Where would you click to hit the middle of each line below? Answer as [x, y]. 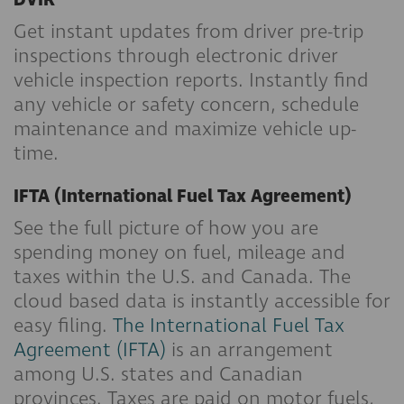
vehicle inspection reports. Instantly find [191, 80]
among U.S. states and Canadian [158, 374]
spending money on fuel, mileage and [179, 252]
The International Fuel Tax [229, 326]
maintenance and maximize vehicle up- [185, 129]
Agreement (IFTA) [90, 350]
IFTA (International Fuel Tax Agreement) [183, 197]
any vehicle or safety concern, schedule [186, 105]
